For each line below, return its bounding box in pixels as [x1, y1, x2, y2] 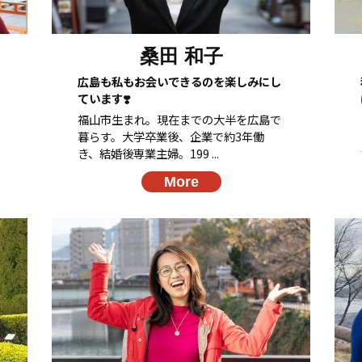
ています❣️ [78, 89, 130, 107]
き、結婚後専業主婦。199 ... [78, 144, 219, 162]
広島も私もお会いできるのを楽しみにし [78, 72, 281, 90]
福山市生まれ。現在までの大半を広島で [78, 110, 281, 128]
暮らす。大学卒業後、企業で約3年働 [78, 127, 264, 145]
